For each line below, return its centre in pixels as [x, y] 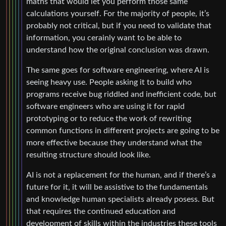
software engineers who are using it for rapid [105, 107]
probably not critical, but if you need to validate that [119, 26]
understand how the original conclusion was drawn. [118, 50]
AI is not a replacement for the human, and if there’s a [121, 175]
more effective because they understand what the [114, 143]
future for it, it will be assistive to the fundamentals [117, 187]
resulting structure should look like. [89, 155]
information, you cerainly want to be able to [104, 38]
